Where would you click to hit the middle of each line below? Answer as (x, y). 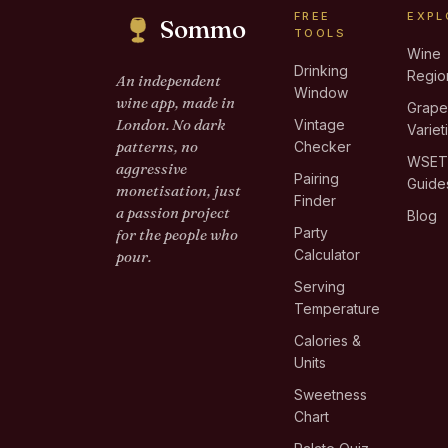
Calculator (327, 254)
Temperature (337, 308)
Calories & (327, 340)
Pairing (316, 178)
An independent (168, 80)
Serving (319, 286)
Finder (315, 200)
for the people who (177, 234)
